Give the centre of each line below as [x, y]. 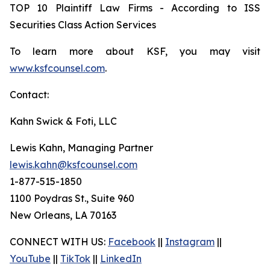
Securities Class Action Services [83, 25]
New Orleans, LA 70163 [63, 215]
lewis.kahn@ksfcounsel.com [74, 165]
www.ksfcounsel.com [57, 68]
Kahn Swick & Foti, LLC [63, 121]
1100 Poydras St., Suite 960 [72, 198]
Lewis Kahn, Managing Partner [81, 148]
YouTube [30, 259]
